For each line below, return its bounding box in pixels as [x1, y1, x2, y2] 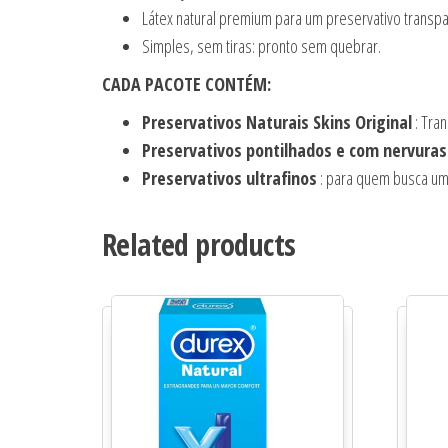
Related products [102, 224, 296, 266]
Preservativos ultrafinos [142, 166, 317, 191]
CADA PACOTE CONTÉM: [102, 72, 271, 97]
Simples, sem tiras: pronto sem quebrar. [142, 34, 381, 59]
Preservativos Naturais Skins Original [142, 110, 412, 135]
